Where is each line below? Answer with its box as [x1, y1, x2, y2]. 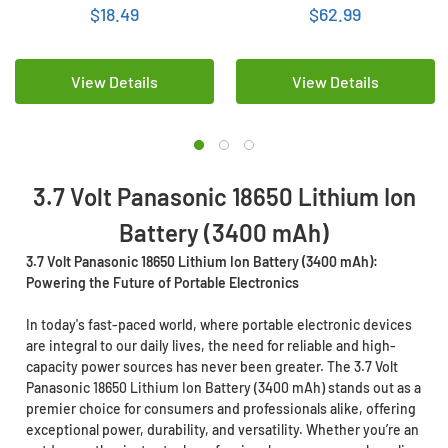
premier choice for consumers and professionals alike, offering [25, 399, 416, 417]
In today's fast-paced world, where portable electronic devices [25, 315, 412, 333]
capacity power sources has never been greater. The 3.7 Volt [25, 357, 398, 375]
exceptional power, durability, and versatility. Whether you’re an [25, 420, 419, 438]
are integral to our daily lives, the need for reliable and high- [25, 336, 396, 354]
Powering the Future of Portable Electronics [25, 273, 299, 291]
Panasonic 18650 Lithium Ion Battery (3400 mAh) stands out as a [25, 378, 421, 396]
